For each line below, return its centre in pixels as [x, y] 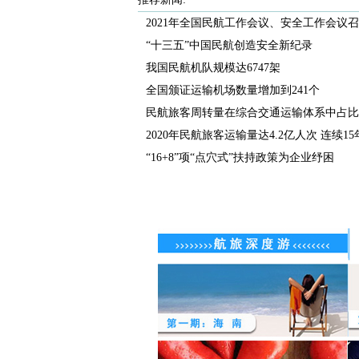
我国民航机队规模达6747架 [213, 68]
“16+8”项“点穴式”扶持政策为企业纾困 [240, 157]
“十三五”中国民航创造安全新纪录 [229, 45]
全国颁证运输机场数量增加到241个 [233, 90]
